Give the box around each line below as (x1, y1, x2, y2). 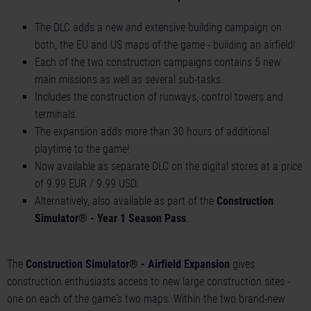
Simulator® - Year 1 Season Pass (35, 212, 186, 226)
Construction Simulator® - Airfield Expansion (26, 258, 230, 271)
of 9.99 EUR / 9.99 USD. (35, 177, 139, 191)
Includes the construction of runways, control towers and (35, 90, 283, 104)
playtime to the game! (35, 142, 129, 156)
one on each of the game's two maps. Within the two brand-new (7, 292, 285, 306)
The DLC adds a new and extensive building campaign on (35, 21, 282, 35)
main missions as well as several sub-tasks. (35, 73, 224, 87)
